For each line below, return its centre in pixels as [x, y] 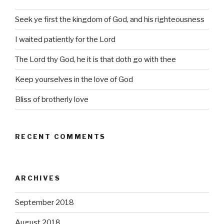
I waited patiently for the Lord [65, 39]
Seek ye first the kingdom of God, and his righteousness [110, 19]
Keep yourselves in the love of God [74, 79]
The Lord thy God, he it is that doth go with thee [95, 59]
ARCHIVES [38, 178]
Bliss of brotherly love [52, 99]
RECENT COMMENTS [60, 137]
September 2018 [44, 202]
